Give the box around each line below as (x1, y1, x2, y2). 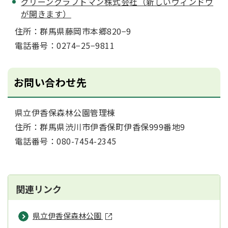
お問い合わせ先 (14, 75, 87, 90)
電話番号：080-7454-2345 (10, 135, 117, 148)
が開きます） (21, 8, 71, 20)
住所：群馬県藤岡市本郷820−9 (10, 25, 131, 38)
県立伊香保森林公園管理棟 (10, 106, 116, 119)
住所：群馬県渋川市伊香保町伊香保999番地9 (10, 121, 185, 133)
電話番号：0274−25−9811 (10, 39, 115, 52)
